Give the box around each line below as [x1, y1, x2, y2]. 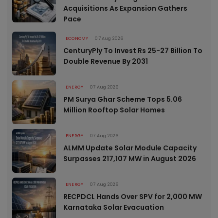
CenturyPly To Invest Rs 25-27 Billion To [63, 46, 202, 56]
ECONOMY [66, 36, 89, 42]
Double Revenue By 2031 [63, 56, 148, 67]
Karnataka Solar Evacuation [63, 202, 164, 213]
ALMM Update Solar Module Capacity [63, 143, 197, 153]
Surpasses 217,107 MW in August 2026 [63, 154, 196, 164]
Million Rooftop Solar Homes [63, 105, 165, 115]
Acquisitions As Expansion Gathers [63, 3, 187, 14]
